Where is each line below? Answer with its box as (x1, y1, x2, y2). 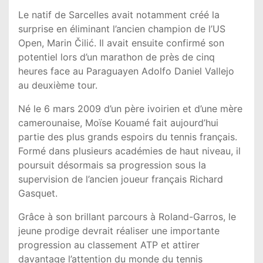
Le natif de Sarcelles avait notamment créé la (18, 8, 220, 21)
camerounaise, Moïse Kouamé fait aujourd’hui (18, 116, 218, 129)
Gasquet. (18, 187, 58, 199)
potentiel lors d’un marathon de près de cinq (18, 50, 215, 63)
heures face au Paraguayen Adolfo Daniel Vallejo (18, 65, 234, 77)
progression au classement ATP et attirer (18, 238, 200, 251)
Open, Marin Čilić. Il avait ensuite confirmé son (18, 36, 224, 49)
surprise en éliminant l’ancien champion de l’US (18, 22, 225, 35)
